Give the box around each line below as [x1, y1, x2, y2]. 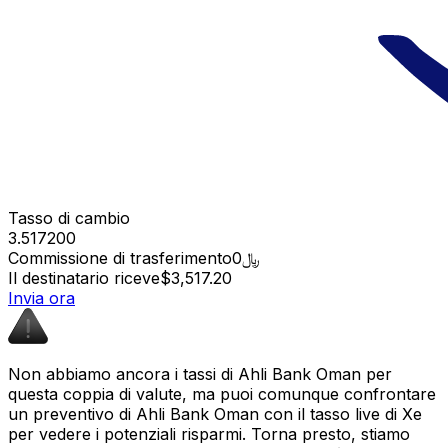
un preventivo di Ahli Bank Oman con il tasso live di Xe [8, 403, 422, 424]
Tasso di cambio [8, 207, 130, 228]
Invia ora [8, 287, 75, 308]
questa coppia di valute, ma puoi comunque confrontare [8, 383, 436, 404]
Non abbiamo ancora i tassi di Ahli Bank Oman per [8, 363, 392, 384]
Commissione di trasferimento [8, 247, 232, 268]
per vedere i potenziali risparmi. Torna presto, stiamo [8, 423, 410, 444]
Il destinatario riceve [8, 267, 160, 288]
